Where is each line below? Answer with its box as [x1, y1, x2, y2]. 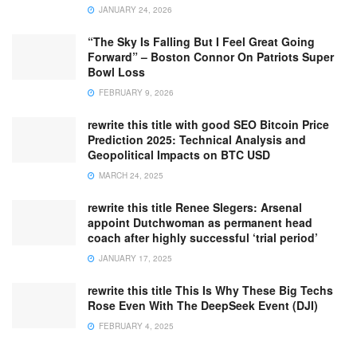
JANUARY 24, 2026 [96, 4, 172, 15]
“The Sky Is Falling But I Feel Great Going [88, 33, 315, 49]
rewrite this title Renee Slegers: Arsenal [88, 199, 302, 215]
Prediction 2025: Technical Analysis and [88, 131, 306, 147]
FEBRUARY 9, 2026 [96, 87, 174, 98]
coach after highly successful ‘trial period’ [88, 229, 318, 245]
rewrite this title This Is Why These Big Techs [88, 282, 333, 298]
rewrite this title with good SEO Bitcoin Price [88, 116, 329, 132]
